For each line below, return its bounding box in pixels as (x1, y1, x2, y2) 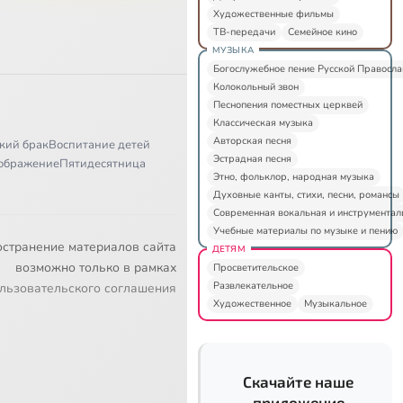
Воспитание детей (49, 136, 150, 153)
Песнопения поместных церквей (212, 97, 363, 112)
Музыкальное (303, 296, 367, 310)
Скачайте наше (243, 372, 354, 390)
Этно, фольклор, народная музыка (212, 169, 374, 184)
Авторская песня (212, 133, 291, 148)
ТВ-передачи (212, 24, 275, 39)
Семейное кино (287, 24, 357, 39)
